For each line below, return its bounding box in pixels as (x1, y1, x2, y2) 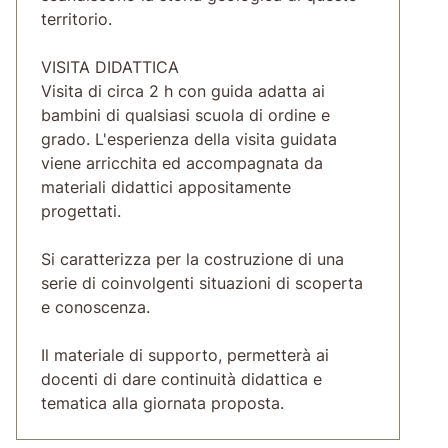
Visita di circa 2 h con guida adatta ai (41, 80, 325, 101)
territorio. (41, 8, 112, 29)
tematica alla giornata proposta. (41, 392, 284, 413)
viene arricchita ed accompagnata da (41, 152, 323, 173)
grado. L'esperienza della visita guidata (41, 128, 337, 149)
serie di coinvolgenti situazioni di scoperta (41, 272, 363, 293)
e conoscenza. (41, 296, 150, 317)
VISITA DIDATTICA (41, 56, 179, 77)
